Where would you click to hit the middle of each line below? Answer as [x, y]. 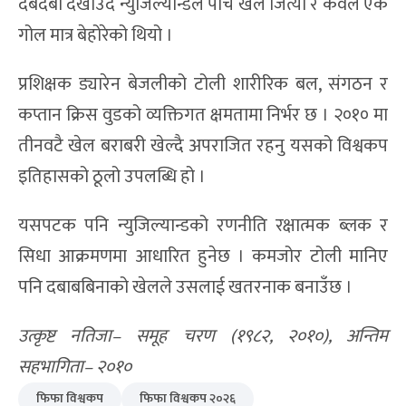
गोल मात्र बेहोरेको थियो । [96, 35]
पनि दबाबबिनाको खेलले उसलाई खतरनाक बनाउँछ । [185, 287]
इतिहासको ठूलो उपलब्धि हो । [112, 176]
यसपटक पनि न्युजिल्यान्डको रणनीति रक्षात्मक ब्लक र [203, 225]
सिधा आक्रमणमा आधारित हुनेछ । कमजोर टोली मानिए [203, 256]
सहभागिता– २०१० [75, 367]
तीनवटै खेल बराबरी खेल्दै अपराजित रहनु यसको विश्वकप [203, 145]
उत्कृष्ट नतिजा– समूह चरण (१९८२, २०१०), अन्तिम [203, 336]
